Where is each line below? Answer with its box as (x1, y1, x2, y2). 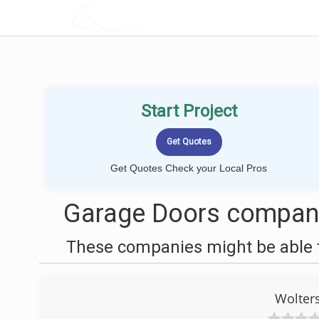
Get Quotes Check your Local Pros (110, 162, 267, 174)
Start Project (140, 101, 237, 121)
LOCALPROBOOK (105, 10, 199, 25)
